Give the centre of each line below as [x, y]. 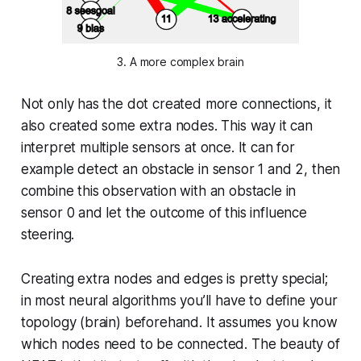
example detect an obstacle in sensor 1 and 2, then [180, 170]
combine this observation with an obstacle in [158, 191]
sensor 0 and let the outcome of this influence [164, 213]
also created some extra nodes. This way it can [166, 126]
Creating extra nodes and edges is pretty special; [174, 279]
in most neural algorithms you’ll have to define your [179, 301]
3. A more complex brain [180, 62]
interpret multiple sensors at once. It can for [158, 148]
